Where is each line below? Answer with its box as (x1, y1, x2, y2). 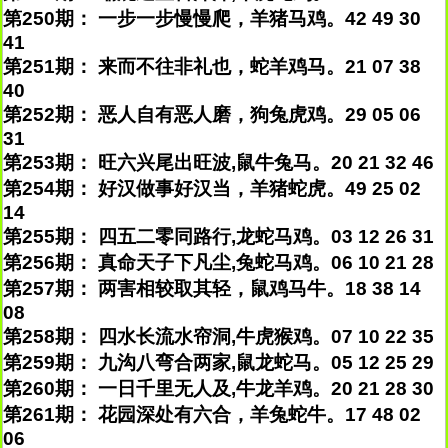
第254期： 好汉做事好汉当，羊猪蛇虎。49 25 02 (3, 178, 421, 199)
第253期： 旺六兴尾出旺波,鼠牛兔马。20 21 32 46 (3, 152, 434, 173)
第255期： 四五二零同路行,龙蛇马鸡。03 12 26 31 (3, 226, 434, 247)
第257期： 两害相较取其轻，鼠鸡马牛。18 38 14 (3, 278, 421, 299)
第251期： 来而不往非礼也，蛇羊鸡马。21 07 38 (3, 56, 421, 77)
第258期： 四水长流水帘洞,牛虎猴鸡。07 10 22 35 (3, 326, 434, 347)
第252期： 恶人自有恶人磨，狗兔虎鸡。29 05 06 (3, 104, 421, 125)
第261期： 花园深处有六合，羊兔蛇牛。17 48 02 (3, 404, 421, 425)
